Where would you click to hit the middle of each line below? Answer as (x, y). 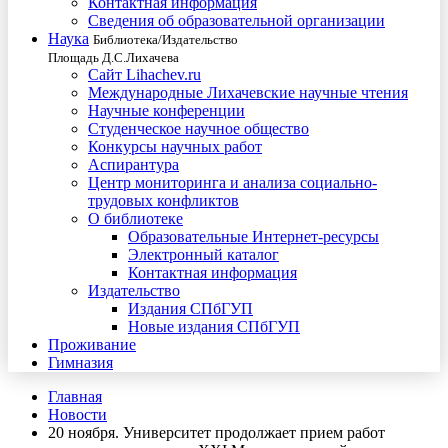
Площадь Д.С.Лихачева (113, 57)
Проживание (92, 344)
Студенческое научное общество (198, 128)
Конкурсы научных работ (175, 146)
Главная (75, 396)
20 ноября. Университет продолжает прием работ (216, 432)
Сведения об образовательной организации (236, 20)
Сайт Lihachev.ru (144, 74)
